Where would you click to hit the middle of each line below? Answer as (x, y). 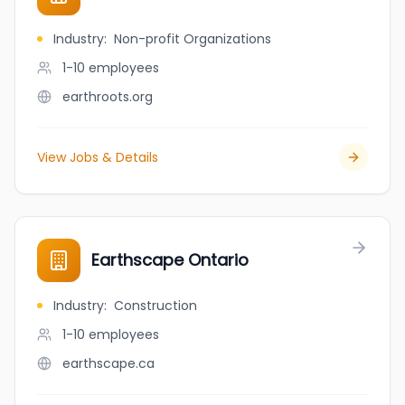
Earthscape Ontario (170, 260)
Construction (155, 306)
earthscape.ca (108, 363)
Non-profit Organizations (193, 39)
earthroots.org (108, 97)
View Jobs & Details (98, 157)
